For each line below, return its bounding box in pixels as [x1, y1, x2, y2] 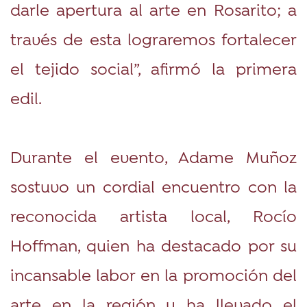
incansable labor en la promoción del [10, 264, 297, 284]
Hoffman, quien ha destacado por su [10, 234, 297, 255]
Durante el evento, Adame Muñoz [10, 146, 297, 167]
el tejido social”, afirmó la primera [10, 58, 297, 78]
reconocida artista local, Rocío [10, 205, 297, 225]
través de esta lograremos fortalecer [10, 28, 297, 49]
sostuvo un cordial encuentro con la [10, 175, 297, 196]
